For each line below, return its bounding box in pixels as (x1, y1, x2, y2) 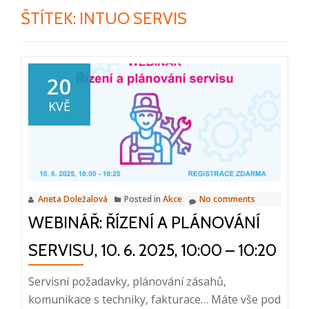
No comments (199, 192, 255, 205)
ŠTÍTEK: (21, 8, 79, 28)
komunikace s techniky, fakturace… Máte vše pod (28, 291, 281, 307)
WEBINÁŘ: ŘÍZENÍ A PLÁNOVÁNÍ (28, 212, 260, 232)
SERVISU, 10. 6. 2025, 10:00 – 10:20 (28, 239, 277, 260)
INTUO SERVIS (79, 8, 187, 28)
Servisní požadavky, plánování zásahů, (28, 273, 226, 289)
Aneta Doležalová (38, 192, 108, 205)
